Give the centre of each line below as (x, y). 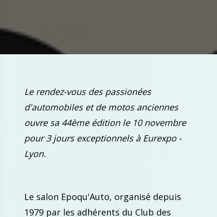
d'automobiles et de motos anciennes (101, 107)
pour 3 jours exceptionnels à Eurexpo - (103, 138)
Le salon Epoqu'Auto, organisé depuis (103, 197)
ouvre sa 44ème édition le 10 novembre (105, 123)
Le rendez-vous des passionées (88, 92)
